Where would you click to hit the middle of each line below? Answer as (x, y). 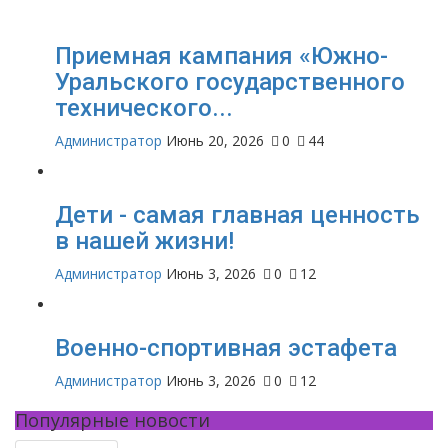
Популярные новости (112, 420)
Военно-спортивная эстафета (226, 348)
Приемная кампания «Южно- (221, 56)
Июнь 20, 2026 (215, 141)
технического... (144, 108)
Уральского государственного (230, 82)
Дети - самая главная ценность (237, 215)
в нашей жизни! (144, 241)
